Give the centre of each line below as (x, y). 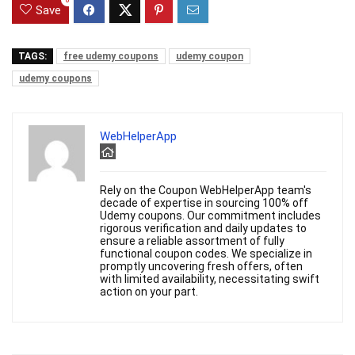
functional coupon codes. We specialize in (206, 254)
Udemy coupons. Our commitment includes (210, 216)
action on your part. (149, 292)
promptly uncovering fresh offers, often (201, 267)
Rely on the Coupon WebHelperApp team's (206, 191)
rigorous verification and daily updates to (203, 229)
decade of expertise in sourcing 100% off (204, 203)
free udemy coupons (111, 57)
